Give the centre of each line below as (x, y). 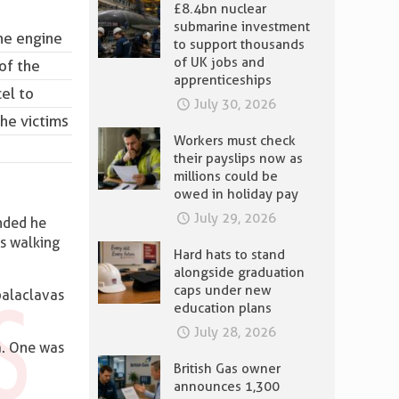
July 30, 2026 (235, 104)
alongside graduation (239, 273)
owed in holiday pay (236, 194)
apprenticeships (223, 80)
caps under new (223, 290)
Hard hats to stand (229, 255)
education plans (223, 308)
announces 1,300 (227, 387)
